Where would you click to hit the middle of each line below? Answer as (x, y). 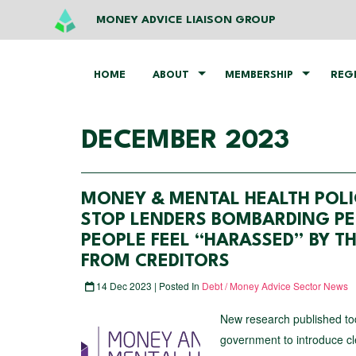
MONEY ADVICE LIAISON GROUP (186, 20)
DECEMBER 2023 (185, 141)
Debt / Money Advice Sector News (275, 286)
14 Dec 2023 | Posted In (148, 286)
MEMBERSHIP (259, 75)
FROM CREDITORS (155, 261)
